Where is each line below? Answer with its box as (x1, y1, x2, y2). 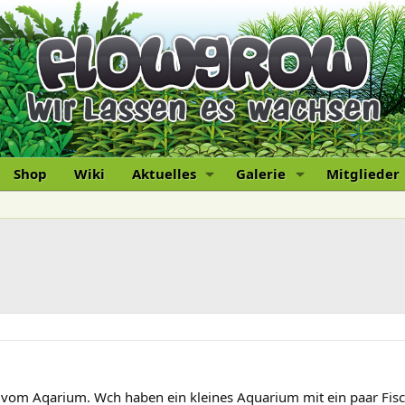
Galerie (236, 165, 287, 184)
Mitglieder (326, 165, 400, 184)
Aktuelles (131, 165, 196, 184)
